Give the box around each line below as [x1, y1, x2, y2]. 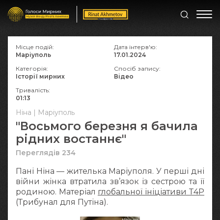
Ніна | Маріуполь [16, 108, 75, 117]
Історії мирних [16, 73, 65, 80]
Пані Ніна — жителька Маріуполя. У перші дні [16, 166, 204, 176]
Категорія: [16, 65, 48, 72]
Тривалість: [16, 86, 50, 94]
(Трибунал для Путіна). [16, 197, 108, 207]
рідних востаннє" [16, 132, 126, 146]
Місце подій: [16, 43, 54, 51]
